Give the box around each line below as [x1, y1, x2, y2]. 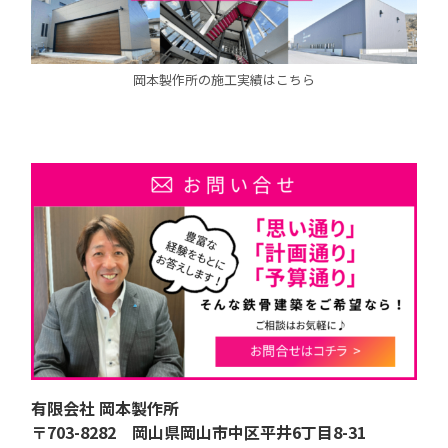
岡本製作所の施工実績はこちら [133, 70, 315, 89]
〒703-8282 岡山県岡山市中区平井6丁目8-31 [31, 420, 366, 444]
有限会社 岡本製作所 [31, 396, 179, 420]
